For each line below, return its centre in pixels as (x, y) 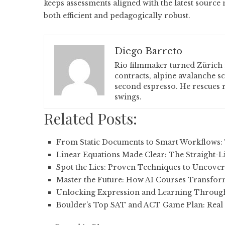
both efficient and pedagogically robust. (117, 16)
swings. (128, 97)
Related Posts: (90, 119)
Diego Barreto (148, 51)
